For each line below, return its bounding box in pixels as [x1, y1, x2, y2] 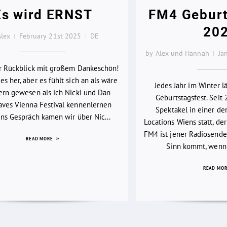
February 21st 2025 [19, 31, 82, 41]
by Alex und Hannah [145, 48, 209, 58]
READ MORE [25, 136, 55, 142]
